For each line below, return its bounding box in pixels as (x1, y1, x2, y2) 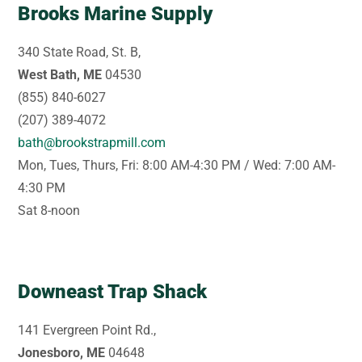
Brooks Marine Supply (18, 2, 213, 25)
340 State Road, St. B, (18, 44, 141, 60)
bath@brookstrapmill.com (18, 134, 166, 150)
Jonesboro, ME (18, 344, 106, 360)
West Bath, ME (18, 66, 103, 82)
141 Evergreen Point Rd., (18, 322, 157, 338)
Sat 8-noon (18, 202, 81, 218)
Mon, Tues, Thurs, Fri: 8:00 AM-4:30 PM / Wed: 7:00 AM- (18, 157, 336, 173)
